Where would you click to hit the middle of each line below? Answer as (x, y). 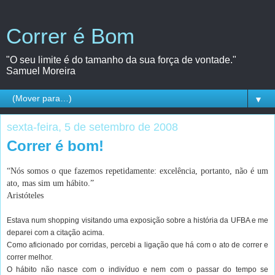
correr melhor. (30, 257)
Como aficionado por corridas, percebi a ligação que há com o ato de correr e (137, 245)
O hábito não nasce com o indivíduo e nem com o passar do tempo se (137, 269)
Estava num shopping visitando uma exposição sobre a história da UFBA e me (137, 220)
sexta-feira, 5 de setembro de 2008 (92, 127)
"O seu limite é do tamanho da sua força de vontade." (121, 60)
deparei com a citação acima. (56, 232)
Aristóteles (25, 195)
